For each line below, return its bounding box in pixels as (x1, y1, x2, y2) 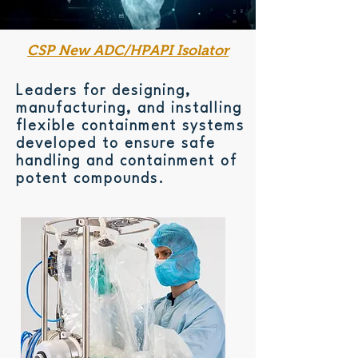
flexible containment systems (16, 119, 245, 133)
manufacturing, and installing (16, 101, 242, 116)
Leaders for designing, (16, 84, 191, 98)
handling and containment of (16, 154, 237, 169)
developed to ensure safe (16, 137, 216, 151)
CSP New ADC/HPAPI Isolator (27, 42, 229, 58)
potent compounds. (16, 172, 165, 186)
